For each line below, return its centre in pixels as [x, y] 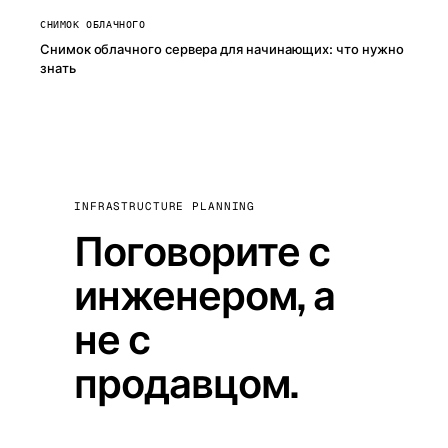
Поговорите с [202, 252]
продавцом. [186, 384]
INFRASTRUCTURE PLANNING [165, 206]
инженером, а [204, 296]
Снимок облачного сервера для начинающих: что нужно [222, 50]
